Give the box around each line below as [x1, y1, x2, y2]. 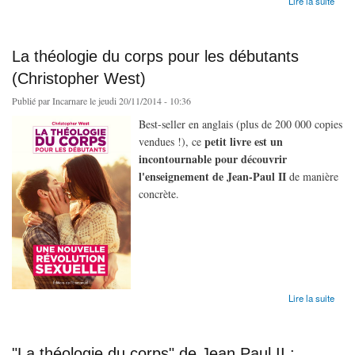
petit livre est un [204, 132, 283, 150]
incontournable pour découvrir [139, 150, 287, 167]
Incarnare [52, 94, 87, 107]
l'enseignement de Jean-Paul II [139, 167, 286, 185]
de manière [286, 168, 338, 184]
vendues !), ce [139, 133, 204, 149]
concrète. [139, 185, 179, 201]
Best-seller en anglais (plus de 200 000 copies [139, 116, 342, 132]
